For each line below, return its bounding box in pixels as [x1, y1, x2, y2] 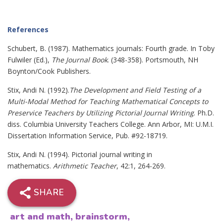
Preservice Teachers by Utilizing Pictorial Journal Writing [7, 108, 194, 117]
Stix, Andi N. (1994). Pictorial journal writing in [7, 150, 152, 159]
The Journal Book [52, 55, 108, 64]
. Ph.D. [194, 108, 214, 117]
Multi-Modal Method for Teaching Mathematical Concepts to [7, 97, 208, 106]
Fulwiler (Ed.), [7, 55, 52, 64]
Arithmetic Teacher [53, 161, 116, 170]
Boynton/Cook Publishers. [7, 66, 91, 76]
